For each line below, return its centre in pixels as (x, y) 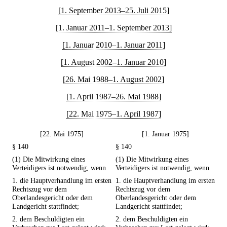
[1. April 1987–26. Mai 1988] (113, 97)
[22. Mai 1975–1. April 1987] (113, 114)
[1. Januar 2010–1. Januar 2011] (113, 45)
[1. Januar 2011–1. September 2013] (113, 28)
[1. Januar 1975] (165, 134)
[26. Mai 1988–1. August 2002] (113, 79)
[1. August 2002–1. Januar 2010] (113, 62)
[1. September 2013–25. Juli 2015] (113, 10)
